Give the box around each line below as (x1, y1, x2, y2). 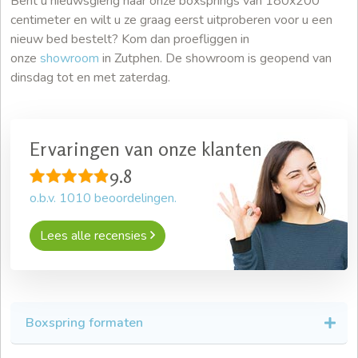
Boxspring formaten (26, 314, 143, 332)
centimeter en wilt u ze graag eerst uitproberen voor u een (10, 11, 332, 30)
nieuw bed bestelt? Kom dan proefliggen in (10, 30, 249, 49)
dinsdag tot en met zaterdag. (10, 69, 170, 87)
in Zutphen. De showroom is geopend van (99, 50, 332, 68)
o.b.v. (30, 189, 59, 208)
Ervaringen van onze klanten (30, 137, 262, 161)
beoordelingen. (91, 189, 177, 208)
